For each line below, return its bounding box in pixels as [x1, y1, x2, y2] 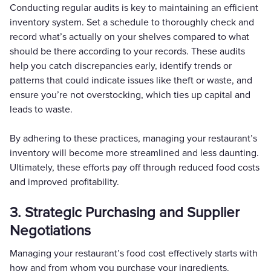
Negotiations [10, 221, 91, 240]
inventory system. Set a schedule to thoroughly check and [10, 16, 254, 28]
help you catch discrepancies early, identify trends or [10, 59, 232, 72]
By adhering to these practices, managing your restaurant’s [10, 132, 257, 145]
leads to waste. [10, 103, 73, 116]
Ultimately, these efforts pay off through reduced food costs [10, 161, 260, 174]
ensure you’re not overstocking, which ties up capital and [10, 88, 250, 101]
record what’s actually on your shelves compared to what [10, 30, 249, 43]
